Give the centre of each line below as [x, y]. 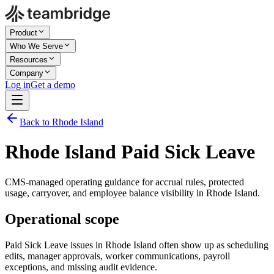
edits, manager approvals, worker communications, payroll [117, 256]
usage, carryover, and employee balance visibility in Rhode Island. [132, 193]
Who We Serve [36, 46]
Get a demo [53, 85]
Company [27, 73]
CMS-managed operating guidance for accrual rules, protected [124, 182]
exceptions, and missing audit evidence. [81, 267]
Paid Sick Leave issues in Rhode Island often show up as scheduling [137, 245]
